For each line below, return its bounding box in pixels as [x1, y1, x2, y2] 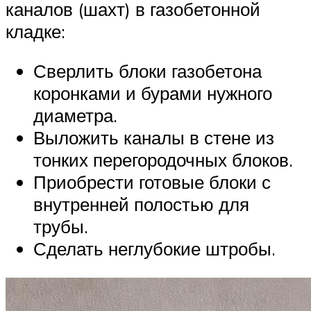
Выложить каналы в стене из [33, 126, 274, 149]
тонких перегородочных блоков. [33, 149, 293, 171]
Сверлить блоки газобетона [33, 60, 262, 83]
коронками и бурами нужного [33, 82, 272, 105]
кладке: [6, 19, 65, 42]
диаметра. [33, 104, 117, 127]
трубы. [33, 215, 88, 238]
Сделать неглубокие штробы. [33, 237, 276, 260]
